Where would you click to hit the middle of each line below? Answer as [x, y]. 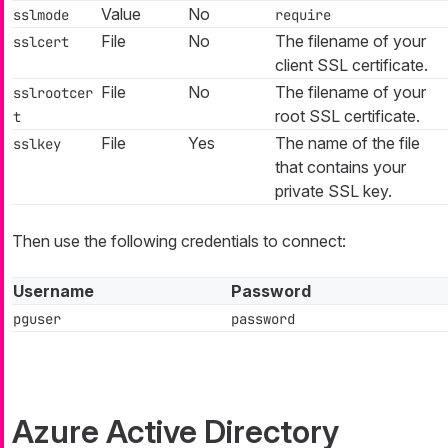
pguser [37, 319]
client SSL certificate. [351, 65]
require [303, 15]
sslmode [41, 15]
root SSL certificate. [347, 116]
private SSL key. [333, 191]
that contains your [340, 167]
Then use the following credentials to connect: [179, 241]
